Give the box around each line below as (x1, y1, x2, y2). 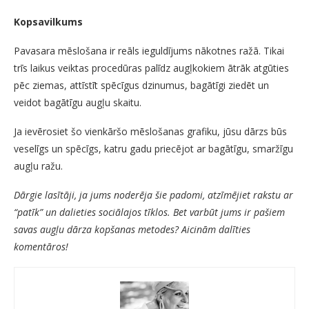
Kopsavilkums (14, 14, 83, 28)
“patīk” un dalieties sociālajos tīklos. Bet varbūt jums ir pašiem (14, 205, 285, 219)
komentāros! (14, 239, 68, 253)
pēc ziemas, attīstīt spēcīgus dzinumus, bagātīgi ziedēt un (14, 78, 269, 92)
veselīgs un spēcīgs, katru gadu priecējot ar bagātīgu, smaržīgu (14, 141, 293, 155)
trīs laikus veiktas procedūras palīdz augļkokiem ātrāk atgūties (14, 61, 289, 74)
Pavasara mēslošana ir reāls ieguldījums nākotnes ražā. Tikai (14, 43, 284, 57)
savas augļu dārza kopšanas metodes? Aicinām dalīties (14, 222, 250, 236)
